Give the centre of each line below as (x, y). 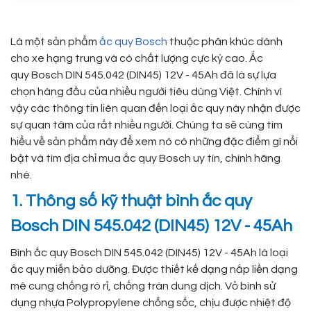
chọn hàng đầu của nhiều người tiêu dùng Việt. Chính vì (146, 92)
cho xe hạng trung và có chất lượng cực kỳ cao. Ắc (137, 59)
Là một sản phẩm (55, 42)
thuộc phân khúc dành (225, 42)
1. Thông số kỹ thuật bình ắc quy (131, 201)
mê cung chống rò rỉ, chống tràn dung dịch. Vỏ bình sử (143, 286)
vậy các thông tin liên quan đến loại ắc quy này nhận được (155, 109)
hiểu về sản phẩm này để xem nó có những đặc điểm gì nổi (154, 142)
